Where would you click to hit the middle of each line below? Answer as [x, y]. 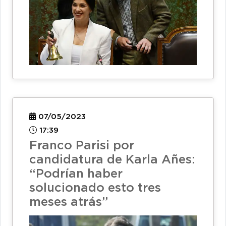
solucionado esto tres [95, 188]
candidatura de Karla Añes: [112, 160]
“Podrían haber [76, 174]
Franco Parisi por [82, 146]
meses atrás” [69, 202]
